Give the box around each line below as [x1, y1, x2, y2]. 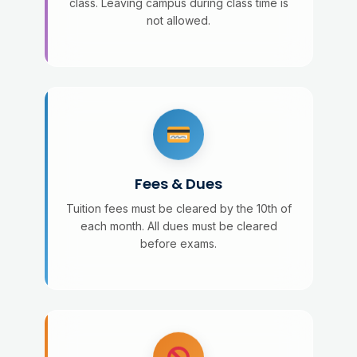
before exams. [140, 237, 217, 250]
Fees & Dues [135, 174, 222, 194]
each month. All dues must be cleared [80, 219, 277, 233]
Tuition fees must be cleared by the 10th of [65, 202, 292, 215]
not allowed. [147, 14, 210, 27]
